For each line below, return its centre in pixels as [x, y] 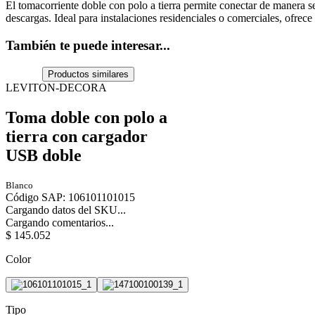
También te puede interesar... [88, 45]
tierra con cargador [77, 136]
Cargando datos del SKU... [66, 210]
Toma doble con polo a [86, 117]
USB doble [44, 155]
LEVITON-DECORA [56, 87]
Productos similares [89, 74]
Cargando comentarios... [60, 223]
